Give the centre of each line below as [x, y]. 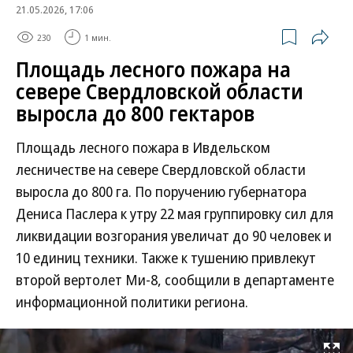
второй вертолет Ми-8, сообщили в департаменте [175, 280]
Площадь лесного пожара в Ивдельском [143, 147]
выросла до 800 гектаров [135, 113]
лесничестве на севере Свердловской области [161, 169]
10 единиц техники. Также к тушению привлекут [166, 258]
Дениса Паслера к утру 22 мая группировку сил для [175, 214]
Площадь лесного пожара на [153, 69]
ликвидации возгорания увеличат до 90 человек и [174, 236]
